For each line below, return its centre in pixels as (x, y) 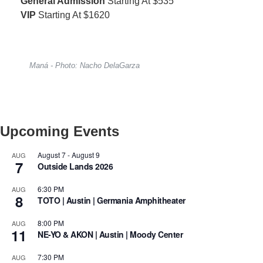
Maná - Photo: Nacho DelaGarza (85, 66)
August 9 (86, 155)
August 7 (52, 155)
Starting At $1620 (73, 15)
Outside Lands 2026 (75, 166)
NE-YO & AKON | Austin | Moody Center (110, 235)
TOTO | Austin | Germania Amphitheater (112, 200)
